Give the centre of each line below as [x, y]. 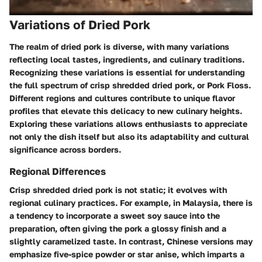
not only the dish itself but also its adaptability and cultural [129, 137]
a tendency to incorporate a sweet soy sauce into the [115, 216]
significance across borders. [65, 150]
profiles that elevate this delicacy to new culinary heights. [126, 111]
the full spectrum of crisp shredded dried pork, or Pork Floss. [130, 85]
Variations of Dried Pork [80, 24]
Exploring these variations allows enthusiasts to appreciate [128, 124]
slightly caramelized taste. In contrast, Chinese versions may [131, 242]
